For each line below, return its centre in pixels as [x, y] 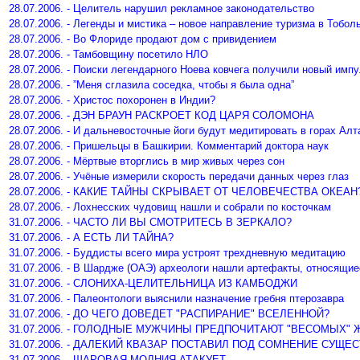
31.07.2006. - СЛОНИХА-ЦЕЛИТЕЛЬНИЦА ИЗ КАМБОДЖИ [153, 283]
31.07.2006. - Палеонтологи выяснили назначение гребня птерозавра [176, 299]
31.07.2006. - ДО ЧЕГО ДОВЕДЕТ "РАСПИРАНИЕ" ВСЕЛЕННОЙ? [169, 314]
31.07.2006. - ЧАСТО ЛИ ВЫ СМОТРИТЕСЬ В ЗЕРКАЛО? [150, 222]
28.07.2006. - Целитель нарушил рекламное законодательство [162, 8]
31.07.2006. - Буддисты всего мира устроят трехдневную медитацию [177, 253]
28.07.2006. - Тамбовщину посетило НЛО [108, 54]
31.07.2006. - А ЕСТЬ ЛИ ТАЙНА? [91, 237]
